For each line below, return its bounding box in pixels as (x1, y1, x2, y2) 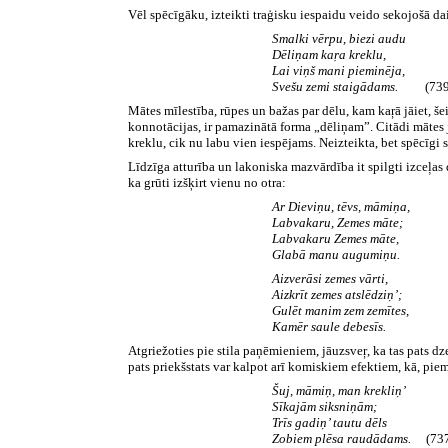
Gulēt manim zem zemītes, (272, 302, 409, 318)
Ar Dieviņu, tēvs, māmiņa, (272, 198, 410, 214)
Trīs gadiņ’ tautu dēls (272, 414, 387, 430)
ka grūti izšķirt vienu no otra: (128, 174, 287, 190)
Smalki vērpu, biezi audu (272, 30, 406, 46)
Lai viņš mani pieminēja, (272, 62, 405, 78)
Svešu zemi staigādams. (272, 78, 401, 94)
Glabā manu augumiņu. (272, 246, 400, 262)
